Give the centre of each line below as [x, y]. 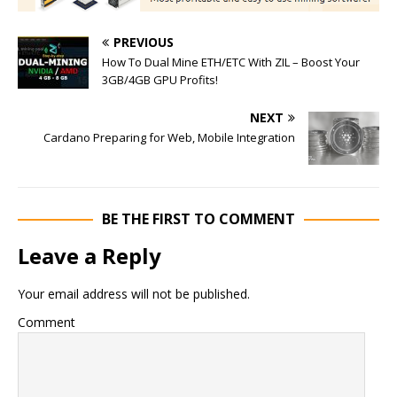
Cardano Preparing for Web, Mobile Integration [169, 138]
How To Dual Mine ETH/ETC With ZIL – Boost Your [231, 62]
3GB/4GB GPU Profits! [160, 80]
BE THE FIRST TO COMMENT [198, 219]
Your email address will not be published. [134, 294]
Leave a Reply [90, 256]
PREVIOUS [144, 43]
